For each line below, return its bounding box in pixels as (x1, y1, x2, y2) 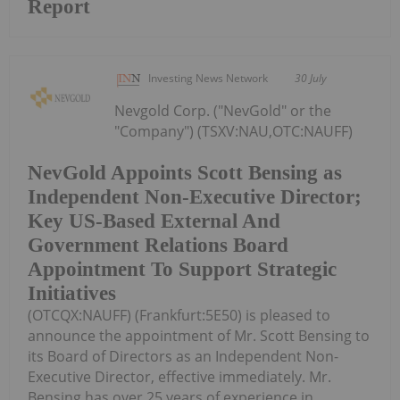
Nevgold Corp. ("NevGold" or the (114, 101, 332, 121)
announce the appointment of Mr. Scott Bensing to (28, 325, 370, 346)
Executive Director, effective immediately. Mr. (28, 366, 331, 387)
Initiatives (28, 281, 116, 304)
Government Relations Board (28, 233, 288, 256)
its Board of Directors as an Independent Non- (28, 346, 338, 366)
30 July (295, 71, 328, 87)
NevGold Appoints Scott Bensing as (28, 161, 342, 184)
